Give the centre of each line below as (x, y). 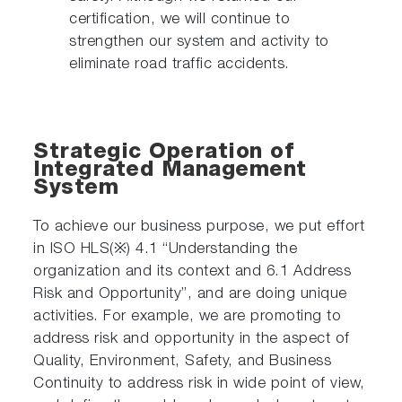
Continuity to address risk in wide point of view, (199, 384)
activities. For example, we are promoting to (188, 317)
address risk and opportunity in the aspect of (192, 339)
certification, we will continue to (180, 20)
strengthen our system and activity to (199, 42)
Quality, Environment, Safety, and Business (183, 362)
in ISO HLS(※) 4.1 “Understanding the (166, 249)
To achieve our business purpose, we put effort (199, 227)
